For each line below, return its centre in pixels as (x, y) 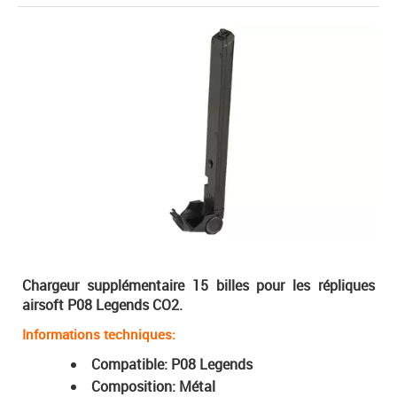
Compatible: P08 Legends (172, 364)
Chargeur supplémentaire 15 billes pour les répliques (198, 285)
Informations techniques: (99, 334)
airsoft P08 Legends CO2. (102, 304)
